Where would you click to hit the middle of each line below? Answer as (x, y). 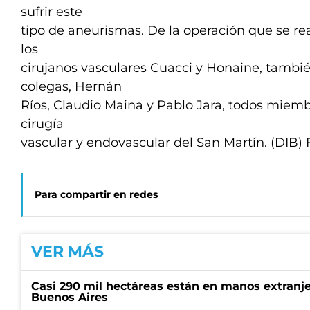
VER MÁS (67, 252)
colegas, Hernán (71, 86)
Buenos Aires (70, 297)
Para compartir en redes (96, 194)
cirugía (42, 124)
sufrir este (52, 12)
